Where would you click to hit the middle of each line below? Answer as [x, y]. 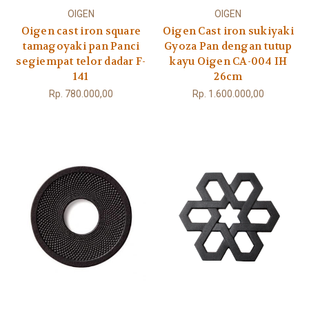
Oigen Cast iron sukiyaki [228, 31]
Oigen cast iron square [81, 31]
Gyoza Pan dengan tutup [228, 46]
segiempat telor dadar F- [81, 61]
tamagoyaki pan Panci [81, 46]
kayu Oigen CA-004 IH [228, 61]
